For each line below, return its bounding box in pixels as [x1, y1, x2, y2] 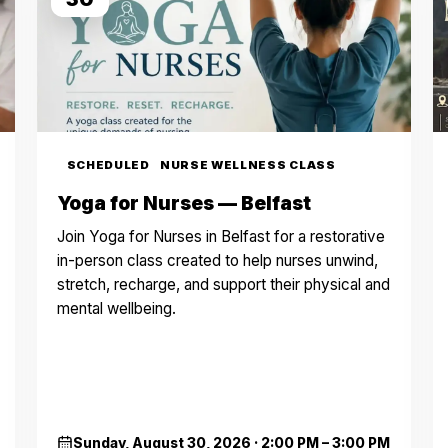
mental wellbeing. [56, 299, 176, 318]
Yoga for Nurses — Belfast [56, 192, 311, 215]
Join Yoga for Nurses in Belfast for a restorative [56, 227, 385, 246]
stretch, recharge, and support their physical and [56, 275, 390, 294]
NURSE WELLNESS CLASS [159, 158, 336, 172]
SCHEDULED [66, 158, 150, 172]
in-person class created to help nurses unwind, [56, 251, 378, 270]
